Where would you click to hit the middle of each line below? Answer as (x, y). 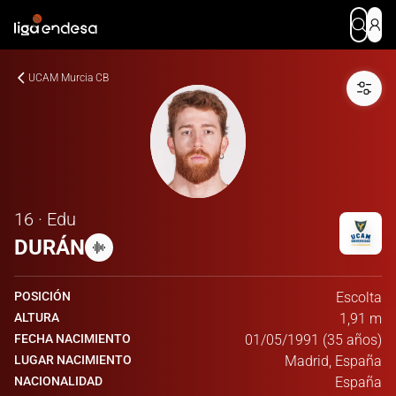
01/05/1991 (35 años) (313, 340)
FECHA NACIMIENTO (72, 339)
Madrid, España (333, 361)
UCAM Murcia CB (69, 78)
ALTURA (37, 317)
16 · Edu (45, 219)
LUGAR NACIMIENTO (73, 360)
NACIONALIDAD (58, 381)
